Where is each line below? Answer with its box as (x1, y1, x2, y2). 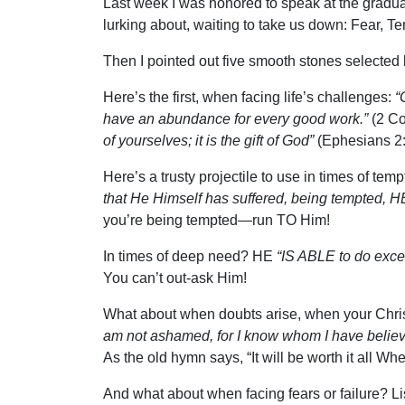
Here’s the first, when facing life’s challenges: (103, 89, 395, 106)
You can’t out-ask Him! (103, 270, 247, 287)
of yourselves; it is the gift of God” (103, 133, 314, 149)
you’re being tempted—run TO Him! (103, 212, 330, 229)
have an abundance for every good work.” (103, 111, 368, 127)
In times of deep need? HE (103, 249, 277, 265)
